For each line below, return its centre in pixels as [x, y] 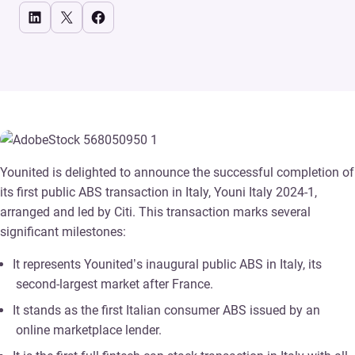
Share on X [71, 16]
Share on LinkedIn [39, 16]
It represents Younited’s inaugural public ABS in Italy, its [167, 264]
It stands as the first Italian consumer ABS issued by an [166, 310]
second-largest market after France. [115, 284]
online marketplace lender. [89, 330]
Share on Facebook [102, 16]
